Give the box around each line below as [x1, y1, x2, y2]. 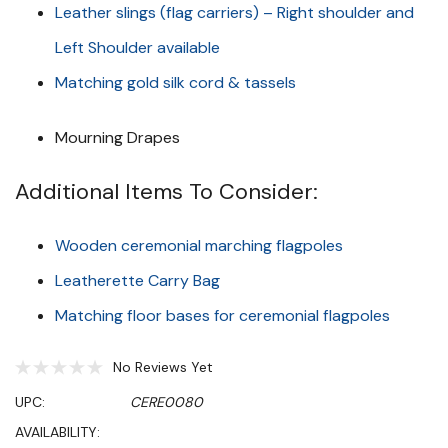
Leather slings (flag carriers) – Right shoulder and [55, 2, 414, 23]
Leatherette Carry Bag [55, 270, 220, 291]
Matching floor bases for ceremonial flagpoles [55, 305, 390, 326]
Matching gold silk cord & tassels [55, 72, 296, 93]
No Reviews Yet [113, 358, 213, 376]
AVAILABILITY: [15, 423, 100, 441]
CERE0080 [130, 393, 203, 411]
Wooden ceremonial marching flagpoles [55, 235, 343, 256]
